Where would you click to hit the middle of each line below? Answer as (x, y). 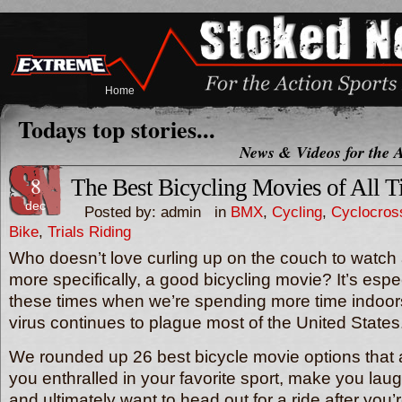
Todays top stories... (117, 129)
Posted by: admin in (151, 212)
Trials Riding (89, 232)
